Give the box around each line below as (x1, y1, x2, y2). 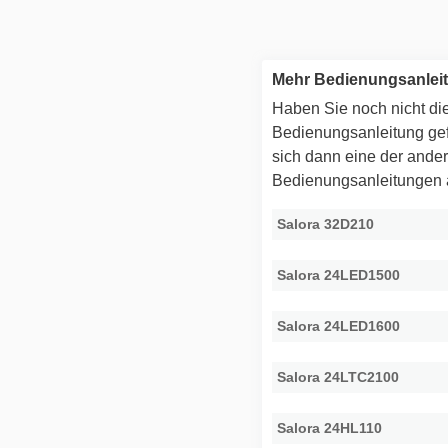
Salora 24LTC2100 (277, 369, 400, 386)
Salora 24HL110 (277, 420, 383, 437)
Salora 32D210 (277, 216, 375, 233)
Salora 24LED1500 (277, 267, 401, 284)
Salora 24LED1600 (277, 318, 401, 335)
